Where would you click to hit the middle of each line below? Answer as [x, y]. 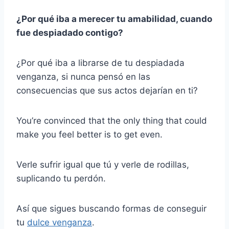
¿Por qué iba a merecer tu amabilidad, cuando [114, 19]
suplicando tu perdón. [61, 179]
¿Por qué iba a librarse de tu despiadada [100, 63]
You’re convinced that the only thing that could [112, 121]
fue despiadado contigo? [70, 33]
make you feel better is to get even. [89, 135]
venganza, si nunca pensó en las [83, 77]
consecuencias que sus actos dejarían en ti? [107, 91]
